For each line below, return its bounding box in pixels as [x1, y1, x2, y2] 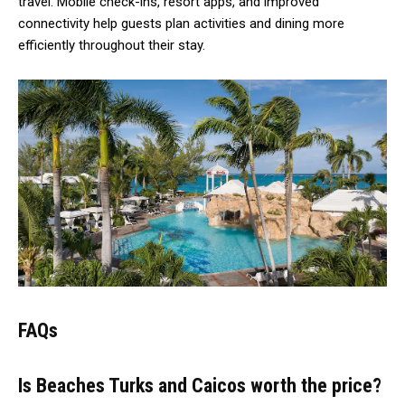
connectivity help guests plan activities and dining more [18, 14, 344, 32]
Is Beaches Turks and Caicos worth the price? [18, 373, 381, 397]
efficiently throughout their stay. [18, 36, 205, 53]
